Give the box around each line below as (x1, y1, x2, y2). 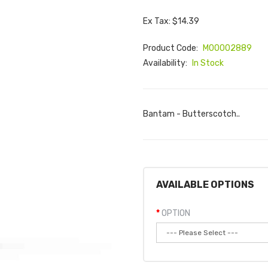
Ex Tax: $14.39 (143, 16, 199, 26)
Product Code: (143, 43, 200, 53)
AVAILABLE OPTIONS (156, 179, 254, 190)
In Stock (192, 58, 224, 68)
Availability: (143, 58, 189, 68)
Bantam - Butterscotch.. (143, 109, 240, 119)
